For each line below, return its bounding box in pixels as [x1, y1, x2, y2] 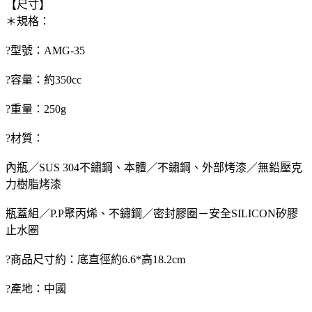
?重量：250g [6, 102, 66, 115]
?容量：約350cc [6, 73, 81, 86]
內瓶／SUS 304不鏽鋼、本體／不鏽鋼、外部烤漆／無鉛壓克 [6, 161, 302, 173]
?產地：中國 [6, 282, 66, 295]
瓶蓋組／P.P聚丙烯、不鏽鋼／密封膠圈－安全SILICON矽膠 [6, 207, 298, 219]
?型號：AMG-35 [6, 44, 85, 56]
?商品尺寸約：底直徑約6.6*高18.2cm [6, 253, 185, 265]
